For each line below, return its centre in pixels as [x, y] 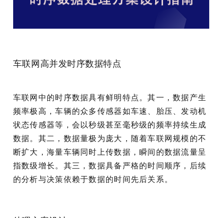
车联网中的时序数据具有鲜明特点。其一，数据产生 [110, 97]
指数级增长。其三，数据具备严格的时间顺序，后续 [110, 165]
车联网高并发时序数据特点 [67, 63]
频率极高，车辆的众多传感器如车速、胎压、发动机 [110, 111]
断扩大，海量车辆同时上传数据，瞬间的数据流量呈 [110, 152]
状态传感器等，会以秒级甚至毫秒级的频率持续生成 [110, 124]
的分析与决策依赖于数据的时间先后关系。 [93, 179]
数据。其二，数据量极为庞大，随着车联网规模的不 [110, 138]
